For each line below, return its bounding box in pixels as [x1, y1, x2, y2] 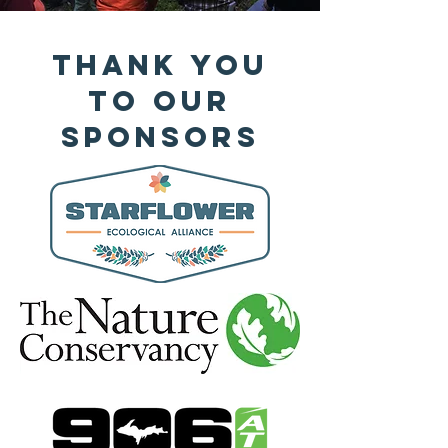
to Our [88, 83, 232, 119]
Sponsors [60, 119, 260, 155]
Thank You [51, 47, 269, 83]
